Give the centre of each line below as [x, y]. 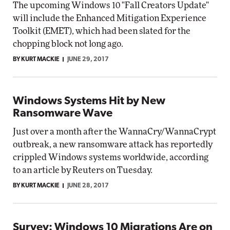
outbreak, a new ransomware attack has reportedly [113, 145]
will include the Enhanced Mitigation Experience [110, 18]
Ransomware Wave [63, 114]
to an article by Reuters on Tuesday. [83, 170]
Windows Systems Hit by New [89, 101]
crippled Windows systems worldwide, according [111, 157]
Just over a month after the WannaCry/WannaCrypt [114, 132]
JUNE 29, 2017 [88, 60]
